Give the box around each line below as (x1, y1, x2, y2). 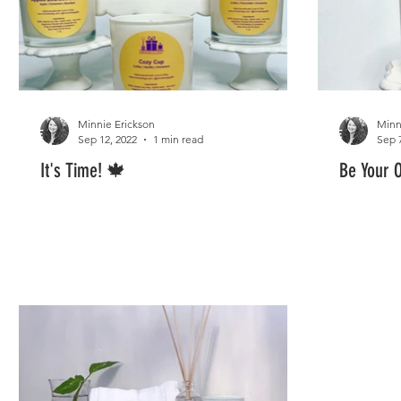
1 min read (153, 132, 203, 146)
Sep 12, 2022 (78, 132, 137, 146)
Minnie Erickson (78, 117, 155, 131)
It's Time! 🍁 (40, 158, 126, 183)
